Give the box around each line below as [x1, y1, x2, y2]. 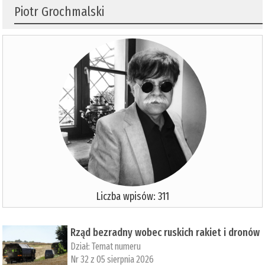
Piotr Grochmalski [14, 4, 105, 20]
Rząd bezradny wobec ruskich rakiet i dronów [70, 226, 260, 240]
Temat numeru [92, 241, 141, 253]
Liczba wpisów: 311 [96, 190, 169, 203]
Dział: [70, 241, 92, 253]
